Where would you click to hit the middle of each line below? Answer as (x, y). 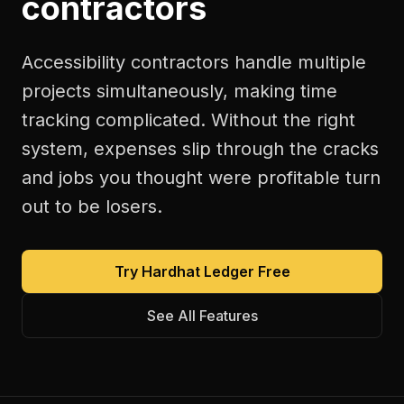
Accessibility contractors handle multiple (194, 62)
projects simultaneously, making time (179, 91)
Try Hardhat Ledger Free (202, 271)
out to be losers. (92, 207)
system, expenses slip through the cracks (200, 149)
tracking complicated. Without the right (188, 120)
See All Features (202, 316)
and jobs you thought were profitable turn (201, 178)
